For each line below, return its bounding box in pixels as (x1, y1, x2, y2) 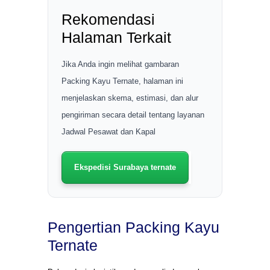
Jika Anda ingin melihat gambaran (61, 60, 179, 69)
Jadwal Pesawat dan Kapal (61, 127, 155, 137)
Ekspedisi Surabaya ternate (74, 163, 176, 172)
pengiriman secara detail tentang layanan (61, 110, 204, 120)
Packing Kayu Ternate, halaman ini (61, 77, 183, 86)
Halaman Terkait (61, 29, 171, 46)
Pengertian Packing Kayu (48, 219, 219, 236)
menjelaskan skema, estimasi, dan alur (61, 93, 198, 103)
